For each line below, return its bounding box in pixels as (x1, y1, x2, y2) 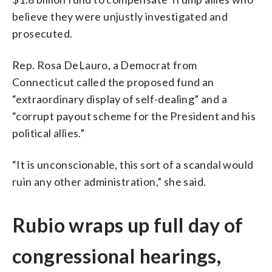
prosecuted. (12, 26, 73, 40)
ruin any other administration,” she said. (12, 174, 206, 188)
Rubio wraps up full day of (12, 212, 243, 237)
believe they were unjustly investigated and (12, 9, 228, 23)
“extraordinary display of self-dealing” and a (12, 92, 227, 106)
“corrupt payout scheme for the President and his (12, 109, 256, 123)
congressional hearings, (12, 243, 222, 268)
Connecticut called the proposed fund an (12, 75, 214, 89)
